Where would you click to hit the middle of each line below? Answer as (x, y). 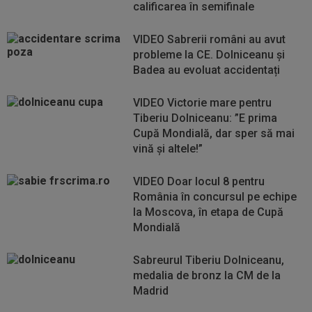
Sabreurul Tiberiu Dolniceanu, (209, 260)
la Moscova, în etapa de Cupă (209, 212)
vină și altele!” (168, 149)
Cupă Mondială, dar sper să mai (214, 133)
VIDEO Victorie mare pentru (203, 103)
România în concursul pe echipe (215, 197)
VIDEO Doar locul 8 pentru (199, 181)
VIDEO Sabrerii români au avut (210, 39)
